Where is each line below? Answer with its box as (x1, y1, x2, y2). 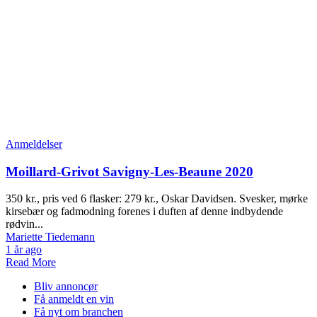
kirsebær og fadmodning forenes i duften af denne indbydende (6, 205, 283, 218)
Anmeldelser (6, 138, 62, 151)
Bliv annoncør (34, 280, 98, 293)
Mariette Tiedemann (6, 231, 95, 243)
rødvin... (6, 218, 43, 231)
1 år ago (6, 243, 42, 256)
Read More (6, 256, 56, 269)
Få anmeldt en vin (34, 293, 114, 306)
